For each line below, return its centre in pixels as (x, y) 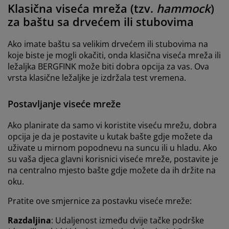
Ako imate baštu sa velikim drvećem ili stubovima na (108, 44)
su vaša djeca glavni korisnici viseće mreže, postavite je (113, 159)
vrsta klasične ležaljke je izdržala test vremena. (97, 77)
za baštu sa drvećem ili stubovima (101, 21)
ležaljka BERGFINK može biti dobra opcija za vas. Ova (108, 66)
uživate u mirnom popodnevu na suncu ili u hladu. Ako (112, 147)
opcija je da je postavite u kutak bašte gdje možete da (110, 136)
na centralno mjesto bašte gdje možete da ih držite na (112, 170)
